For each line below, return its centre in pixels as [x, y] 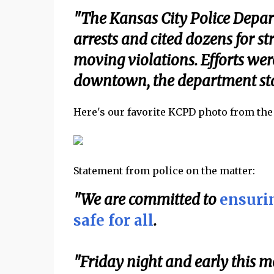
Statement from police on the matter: [165, 171]
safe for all [113, 220]
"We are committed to [146, 200]
